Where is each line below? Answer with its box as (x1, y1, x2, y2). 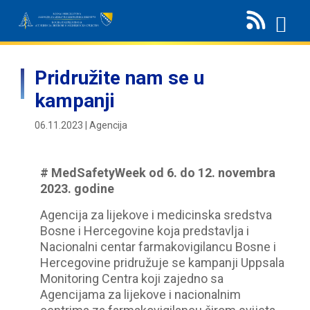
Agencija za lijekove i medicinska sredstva (40, 208, 273, 222)
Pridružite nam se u (35, 66, 204, 89)
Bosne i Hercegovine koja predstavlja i (40, 224, 250, 238)
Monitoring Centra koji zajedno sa (40, 271, 224, 286)
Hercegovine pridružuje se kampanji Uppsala (40, 255, 285, 270)
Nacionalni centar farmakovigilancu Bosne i (40, 239, 277, 254)
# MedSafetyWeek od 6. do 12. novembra (40, 165, 276, 180)
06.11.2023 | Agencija (35, 120, 127, 131)
